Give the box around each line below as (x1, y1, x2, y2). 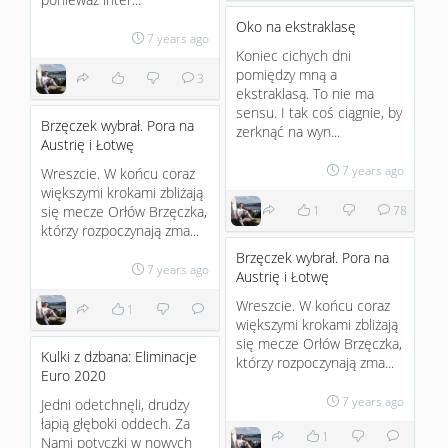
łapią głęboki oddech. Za (41, 414, 190, 433)
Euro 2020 (41, 366, 106, 385)
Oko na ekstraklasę (236, 17, 356, 36)
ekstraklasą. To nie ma (236, 84, 374, 103)
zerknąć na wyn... (236, 122, 340, 141)
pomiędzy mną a (236, 65, 337, 84)
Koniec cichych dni (236, 46, 351, 65)
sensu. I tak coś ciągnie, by (236, 103, 402, 122)
